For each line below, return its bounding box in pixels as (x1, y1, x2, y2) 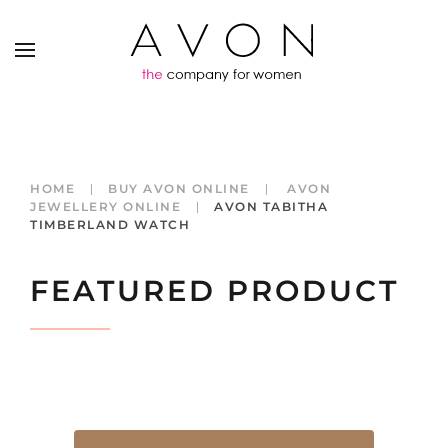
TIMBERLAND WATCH (30, 217, 190, 232)
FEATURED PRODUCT (30, 273, 399, 308)
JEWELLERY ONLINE (30, 199, 181, 214)
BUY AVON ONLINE (108, 181, 250, 196)
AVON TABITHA (214, 199, 328, 214)
